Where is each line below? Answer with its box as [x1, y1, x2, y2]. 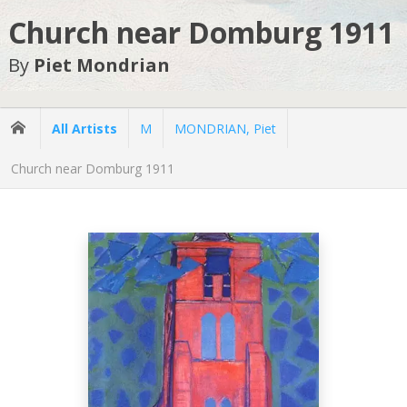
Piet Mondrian [33, 53, 170, 78]
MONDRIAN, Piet [174, 119, 276, 137]
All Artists [52, 119, 117, 137]
